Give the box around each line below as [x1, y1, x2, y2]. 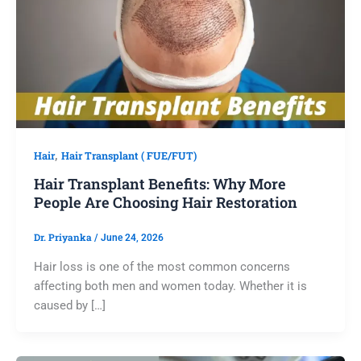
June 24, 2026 [100, 232, 164, 244]
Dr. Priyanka [33, 231, 94, 244]
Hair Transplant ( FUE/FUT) [60, 149, 197, 162]
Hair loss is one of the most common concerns [33, 259, 290, 274]
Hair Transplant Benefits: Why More [33, 173, 286, 193]
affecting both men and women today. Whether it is [33, 278, 307, 293]
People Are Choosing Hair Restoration [33, 192, 297, 212]
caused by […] [33, 297, 106, 313]
